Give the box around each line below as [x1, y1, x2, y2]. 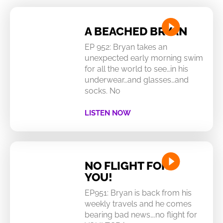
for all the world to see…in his [84, 64, 188, 74]
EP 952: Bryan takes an [84, 42, 167, 52]
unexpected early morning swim [84, 53, 203, 63]
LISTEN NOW [84, 108, 131, 117]
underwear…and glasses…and [84, 75, 189, 85]
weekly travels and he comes [84, 199, 192, 209]
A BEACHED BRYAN [84, 24, 187, 38]
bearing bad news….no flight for [84, 210, 197, 220]
